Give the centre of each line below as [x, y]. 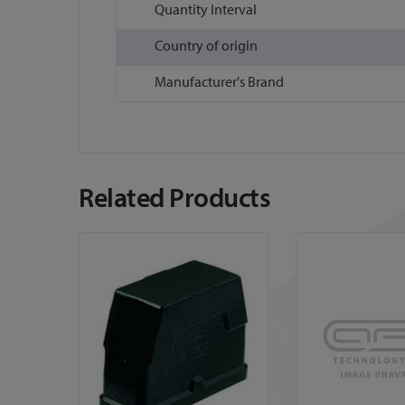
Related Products [175, 198]
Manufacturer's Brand [219, 82]
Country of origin [206, 46]
